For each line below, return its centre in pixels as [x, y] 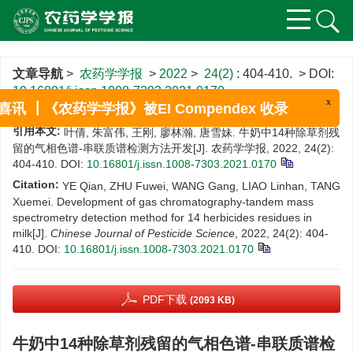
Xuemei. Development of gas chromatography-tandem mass [163, 202]
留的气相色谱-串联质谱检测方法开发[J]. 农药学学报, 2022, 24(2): [173, 148]
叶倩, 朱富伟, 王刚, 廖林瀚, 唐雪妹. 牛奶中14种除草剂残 [202, 132]
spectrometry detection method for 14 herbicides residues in [162, 217]
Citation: [36, 184]
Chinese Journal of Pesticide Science [143, 233]
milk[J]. [32, 233]
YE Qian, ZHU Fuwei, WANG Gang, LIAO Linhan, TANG [201, 186]
